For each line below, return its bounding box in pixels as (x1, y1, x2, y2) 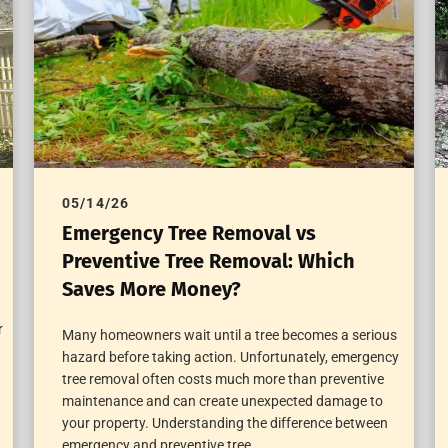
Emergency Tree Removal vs (61, 221, 316, 246)
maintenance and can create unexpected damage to (61, 393, 383, 410)
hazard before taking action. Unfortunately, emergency (61, 349, 399, 366)
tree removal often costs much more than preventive (61, 371, 384, 388)
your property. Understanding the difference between (61, 415, 388, 432)
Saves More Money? (61, 277, 241, 302)
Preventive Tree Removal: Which (61, 249, 355, 274)
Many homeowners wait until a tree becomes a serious (61, 327, 397, 344)
